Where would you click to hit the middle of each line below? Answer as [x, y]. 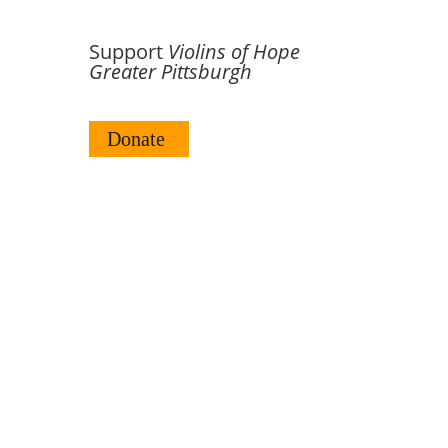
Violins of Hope [234, 51]
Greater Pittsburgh [171, 71]
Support [129, 51]
